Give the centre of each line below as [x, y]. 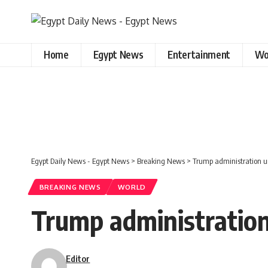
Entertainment [199, 55]
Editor [78, 258]
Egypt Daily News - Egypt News [80, 161]
